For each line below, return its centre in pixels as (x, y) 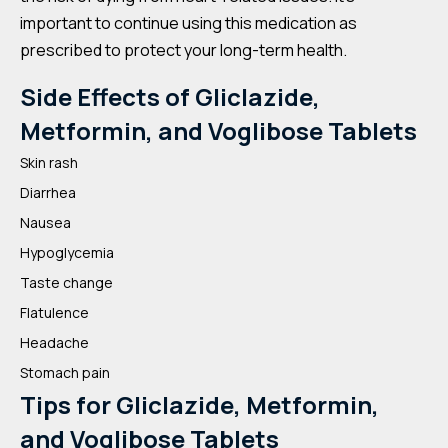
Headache (54, 342)
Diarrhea (48, 192)
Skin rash (49, 162)
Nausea (45, 222)
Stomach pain (65, 372)
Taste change (66, 282)
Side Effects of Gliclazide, (170, 96)
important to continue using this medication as (188, 23)
